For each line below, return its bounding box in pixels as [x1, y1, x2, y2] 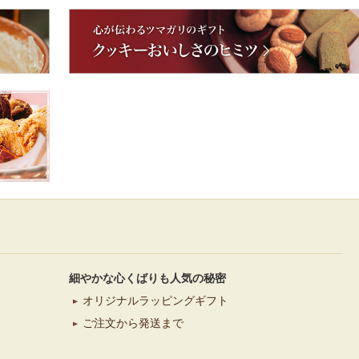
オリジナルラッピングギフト [83, 294, 228, 308]
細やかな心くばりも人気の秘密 [69, 272, 226, 285]
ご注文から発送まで [83, 317, 184, 330]
